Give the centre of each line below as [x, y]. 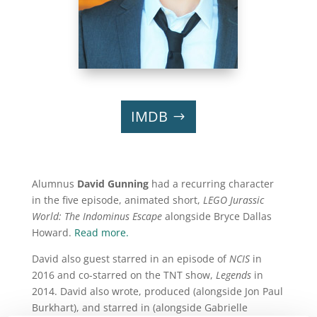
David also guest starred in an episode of [130, 259]
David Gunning [113, 184]
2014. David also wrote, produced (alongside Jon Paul [157, 291]
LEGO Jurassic [233, 200]
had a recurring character [211, 184]
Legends [233, 275]
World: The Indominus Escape [97, 216]
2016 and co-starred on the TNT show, [123, 275]
